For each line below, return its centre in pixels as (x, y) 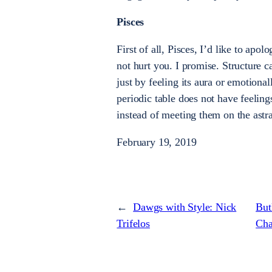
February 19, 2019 (157, 142)
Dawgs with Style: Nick (185, 207)
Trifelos (133, 224)
